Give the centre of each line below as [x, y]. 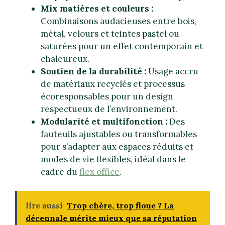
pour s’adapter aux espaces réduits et [117, 146]
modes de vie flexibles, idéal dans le [113, 159]
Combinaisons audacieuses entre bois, [119, 21]
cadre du [60, 172]
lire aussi [44, 206]
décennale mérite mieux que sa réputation [111, 218]
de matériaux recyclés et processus [113, 84]
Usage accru [172, 71]
